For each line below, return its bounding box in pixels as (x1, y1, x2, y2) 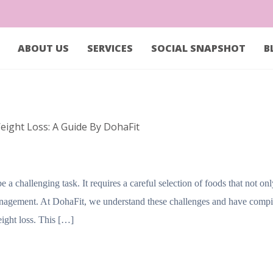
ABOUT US (17, 41, 69, 55)
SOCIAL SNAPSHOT (151, 41, 246, 55)
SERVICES (87, 41, 133, 55)
